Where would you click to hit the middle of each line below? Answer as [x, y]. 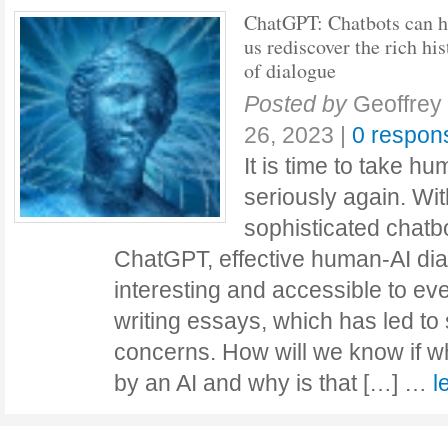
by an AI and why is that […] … [273, 383]
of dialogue [290, 70]
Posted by [295, 104]
